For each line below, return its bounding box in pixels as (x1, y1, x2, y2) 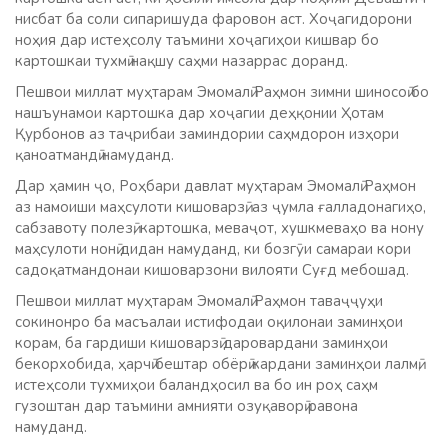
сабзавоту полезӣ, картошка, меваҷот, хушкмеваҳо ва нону (15, 218, 424, 239)
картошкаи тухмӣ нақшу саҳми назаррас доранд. (15, 51, 348, 72)
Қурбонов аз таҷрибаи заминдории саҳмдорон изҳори (15, 124, 399, 145)
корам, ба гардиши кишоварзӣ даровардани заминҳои (15, 333, 388, 354)
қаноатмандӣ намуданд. (15, 145, 174, 166)
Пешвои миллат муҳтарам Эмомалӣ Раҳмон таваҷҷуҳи (15, 291, 383, 312)
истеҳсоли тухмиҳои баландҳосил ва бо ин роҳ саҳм (15, 375, 378, 396)
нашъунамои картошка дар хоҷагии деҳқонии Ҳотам (15, 103, 384, 124)
